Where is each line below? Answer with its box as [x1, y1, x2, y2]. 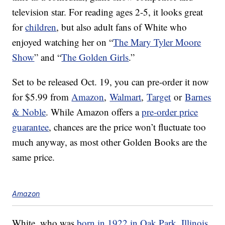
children [25, 21, 57, 34]
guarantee [12, 121, 49, 134]
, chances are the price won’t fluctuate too [49, 121, 206, 134]
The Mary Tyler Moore [113, 36, 201, 49]
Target [147, 90, 171, 103]
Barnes [185, 90, 211, 103]
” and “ [34, 51, 62, 64]
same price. [12, 151, 55, 164]
